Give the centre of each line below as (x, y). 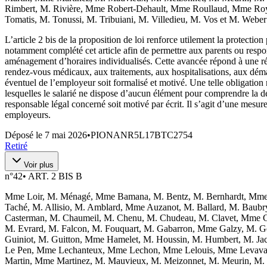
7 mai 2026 (66, 135)
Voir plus (39, 164)
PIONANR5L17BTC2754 (142, 135)
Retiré (16, 145)
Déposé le (25, 135)
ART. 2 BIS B (55, 176)
